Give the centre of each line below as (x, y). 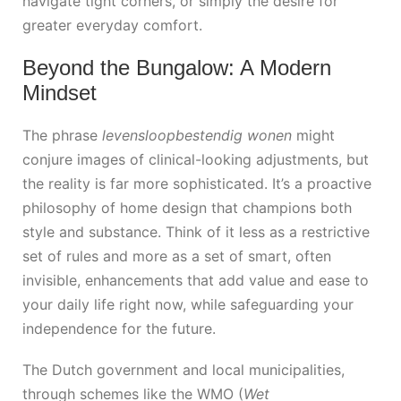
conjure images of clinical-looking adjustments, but (196, 159)
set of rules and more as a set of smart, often (177, 256)
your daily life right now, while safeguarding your (188, 304)
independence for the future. (119, 328)
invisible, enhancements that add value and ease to (196, 280)
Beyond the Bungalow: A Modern (177, 67)
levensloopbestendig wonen (197, 135)
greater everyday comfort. (112, 26)
